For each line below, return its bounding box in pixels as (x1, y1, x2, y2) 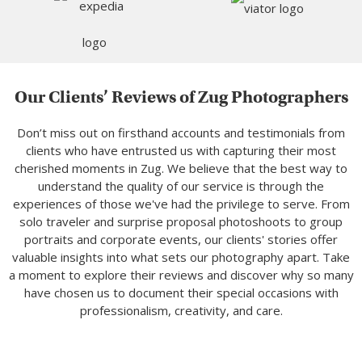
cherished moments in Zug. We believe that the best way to (15, 160, 347, 177)
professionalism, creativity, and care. (79, 302, 283, 319)
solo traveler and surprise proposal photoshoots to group (19, 213, 343, 230)
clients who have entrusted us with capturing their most (26, 142, 336, 159)
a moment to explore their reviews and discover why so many (8, 267, 354, 284)
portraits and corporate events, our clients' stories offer (24, 231, 338, 248)
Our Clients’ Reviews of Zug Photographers (14, 86, 348, 108)
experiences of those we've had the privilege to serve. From (12, 196, 350, 213)
